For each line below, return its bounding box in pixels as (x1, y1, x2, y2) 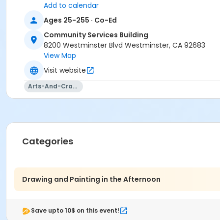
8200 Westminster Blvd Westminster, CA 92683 (44, 40, 205, 51)
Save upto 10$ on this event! (31, 206, 119, 215)
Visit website (44, 65, 86, 75)
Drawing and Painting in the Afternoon (22, 174, 161, 184)
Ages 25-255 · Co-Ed (44, 15, 117, 25)
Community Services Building (44, 30, 148, 40)
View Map (44, 51, 76, 61)
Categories (22, 135, 73, 148)
